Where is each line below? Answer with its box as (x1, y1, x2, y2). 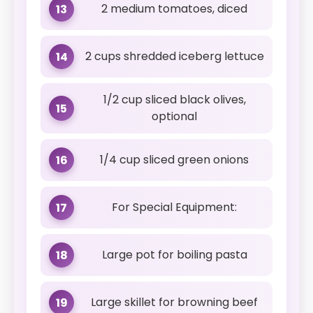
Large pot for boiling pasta (101, 247, 247, 263)
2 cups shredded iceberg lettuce (85, 48, 264, 64)
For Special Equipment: (112, 199, 237, 215)
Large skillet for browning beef (91, 294, 258, 310)
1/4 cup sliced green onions (100, 152, 249, 168)
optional (152, 108, 197, 124)
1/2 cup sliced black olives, (103, 92, 246, 108)
